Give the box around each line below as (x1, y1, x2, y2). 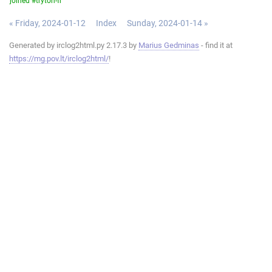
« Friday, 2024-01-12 (9, 18, 86, 28)
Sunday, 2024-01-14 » (127, 18, 208, 28)
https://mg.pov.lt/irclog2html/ (9, 53, 109, 63)
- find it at (199, 40, 233, 50)
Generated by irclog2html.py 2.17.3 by (9, 40, 138, 50)
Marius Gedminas (138, 40, 199, 50)
